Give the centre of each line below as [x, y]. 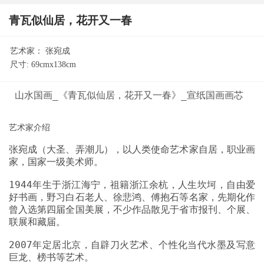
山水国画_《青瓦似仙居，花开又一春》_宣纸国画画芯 [126, 95]
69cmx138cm [54, 64]
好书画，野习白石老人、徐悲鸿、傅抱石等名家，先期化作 [132, 197]
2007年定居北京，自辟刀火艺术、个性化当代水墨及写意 [132, 245]
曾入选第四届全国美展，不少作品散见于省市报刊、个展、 [132, 209]
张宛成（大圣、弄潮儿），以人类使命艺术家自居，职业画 [132, 149]
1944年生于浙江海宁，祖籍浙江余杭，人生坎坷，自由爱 [132, 184]
